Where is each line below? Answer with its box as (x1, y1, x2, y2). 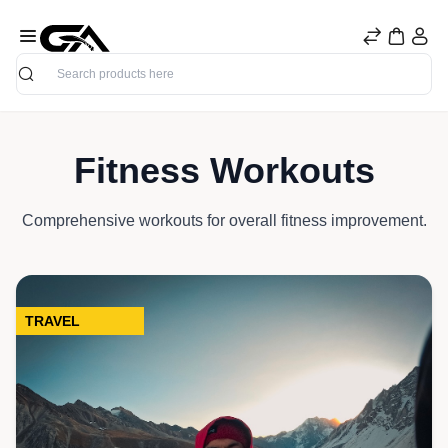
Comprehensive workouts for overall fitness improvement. (21, 212, 427, 229)
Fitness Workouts (73, 150, 375, 191)
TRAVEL (25, 313, 80, 329)
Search (15, 75, 66, 93)
